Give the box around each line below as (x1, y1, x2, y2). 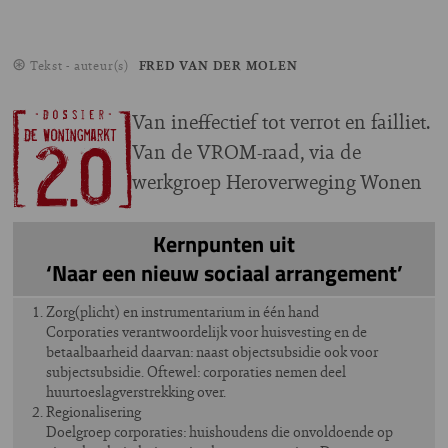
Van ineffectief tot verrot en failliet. (132, 107, 430, 137)
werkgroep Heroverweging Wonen (132, 167, 422, 197)
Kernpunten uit (153, 228, 295, 261)
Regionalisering (46, 401, 141, 423)
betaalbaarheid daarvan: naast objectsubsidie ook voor (46, 341, 378, 363)
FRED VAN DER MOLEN (138, 56, 298, 75)
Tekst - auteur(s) (29, 56, 129, 75)
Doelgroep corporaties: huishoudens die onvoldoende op (46, 421, 393, 443)
